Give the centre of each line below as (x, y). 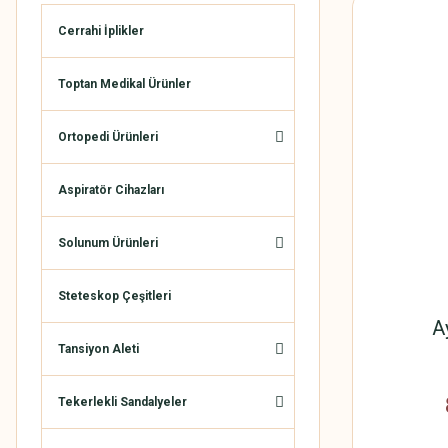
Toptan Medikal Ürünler (124, 84)
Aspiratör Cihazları (111, 190)
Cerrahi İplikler (101, 31)
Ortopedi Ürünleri (108, 137)
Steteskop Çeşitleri (114, 296)
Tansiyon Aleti (98, 349)
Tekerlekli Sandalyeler (122, 402)
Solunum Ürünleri (108, 243)
